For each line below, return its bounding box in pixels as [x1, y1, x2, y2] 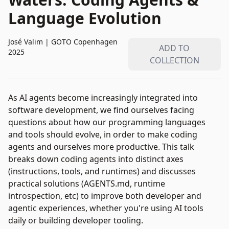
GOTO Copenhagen [51, 37, 118, 47]
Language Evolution [8, 8, 162, 29]
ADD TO [159, 42, 190, 54]
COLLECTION [149, 55, 199, 66]
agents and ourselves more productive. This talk [8, 141, 194, 152]
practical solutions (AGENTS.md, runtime [8, 178, 165, 189]
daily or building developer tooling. [8, 215, 143, 226]
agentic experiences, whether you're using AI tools [8, 202, 203, 214]
